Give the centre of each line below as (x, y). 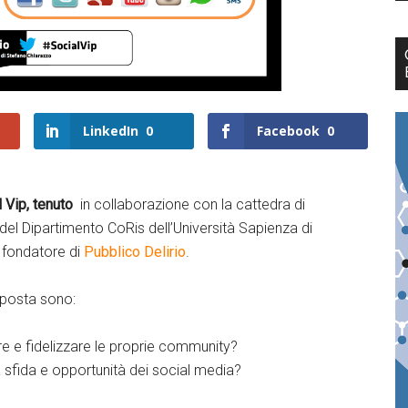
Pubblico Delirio (135, 252)
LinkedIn (110, 131)
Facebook (288, 131)
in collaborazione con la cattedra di (191, 204)
